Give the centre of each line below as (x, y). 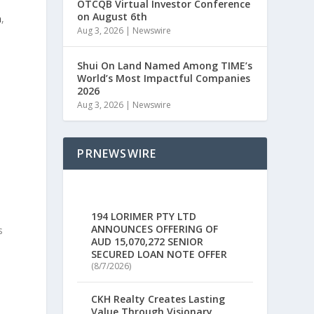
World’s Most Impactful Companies (164, 78)
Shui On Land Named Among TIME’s (165, 66)
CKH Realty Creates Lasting (158, 299)
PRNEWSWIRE (117, 154)
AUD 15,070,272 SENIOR (148, 241)
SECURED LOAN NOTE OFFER (159, 254)
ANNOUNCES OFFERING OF (155, 228)
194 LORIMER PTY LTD (144, 216)
